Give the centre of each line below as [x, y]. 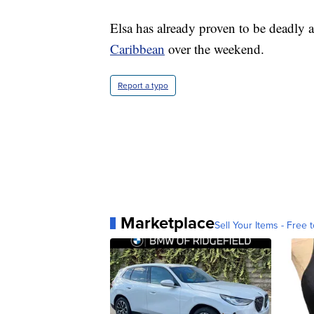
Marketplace [168, 223]
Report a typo [143, 86]
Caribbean [137, 49]
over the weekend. [214, 49]
